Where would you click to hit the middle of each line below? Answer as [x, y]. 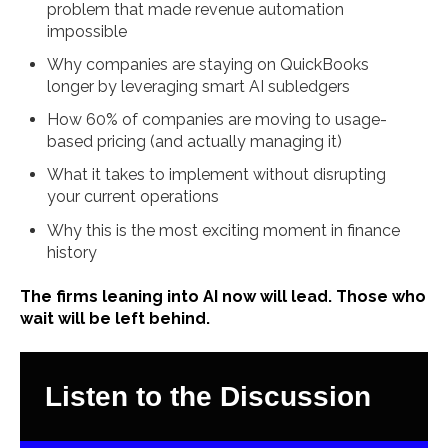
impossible [87, 31]
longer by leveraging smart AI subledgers [199, 87]
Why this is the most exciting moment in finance [224, 230]
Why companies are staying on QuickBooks [208, 65]
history [72, 252]
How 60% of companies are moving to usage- [217, 120]
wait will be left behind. [115, 319]
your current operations [133, 197]
